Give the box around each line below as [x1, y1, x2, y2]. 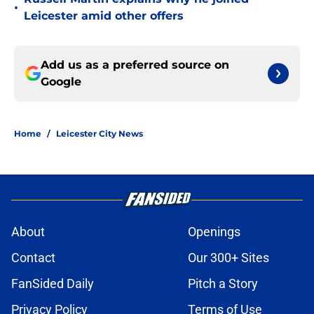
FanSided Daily [11, 276, 94, 292]
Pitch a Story [188, 276, 258, 292]
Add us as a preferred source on [41, 58, 229, 72]
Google [41, 75, 81, 89]
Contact [11, 250, 55, 266]
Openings [188, 224, 240, 240]
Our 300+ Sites [188, 250, 269, 266]
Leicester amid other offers [24, 9, 184, 23]
